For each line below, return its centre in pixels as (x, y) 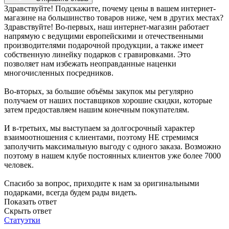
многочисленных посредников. (59, 73)
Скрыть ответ (28, 211)
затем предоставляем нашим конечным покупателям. (97, 110)
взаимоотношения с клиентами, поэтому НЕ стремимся (101, 138)
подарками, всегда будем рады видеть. (71, 193)
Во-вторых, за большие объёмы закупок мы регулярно (99, 91)
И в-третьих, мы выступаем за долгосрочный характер (99, 128)
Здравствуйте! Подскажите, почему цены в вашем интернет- (110, 9)
